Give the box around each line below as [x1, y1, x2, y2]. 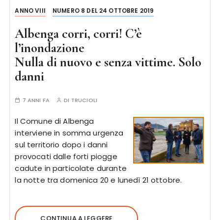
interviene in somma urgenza [15, 128, 124, 138]
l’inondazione [15, 40, 85, 56]
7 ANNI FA [22, 96, 50, 104]
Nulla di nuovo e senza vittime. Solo [15, 54, 202, 70]
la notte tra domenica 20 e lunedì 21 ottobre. [15, 175, 182, 185]
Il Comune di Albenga [15, 116, 94, 126]
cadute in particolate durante [15, 163, 127, 173]
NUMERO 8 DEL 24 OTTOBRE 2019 [53, 6, 154, 15]
